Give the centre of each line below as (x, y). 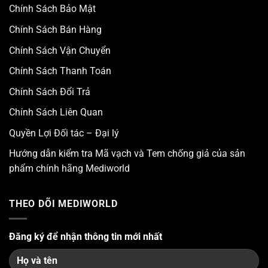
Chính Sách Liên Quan (56, 112)
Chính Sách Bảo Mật (52, 9)
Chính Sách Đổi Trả (50, 92)
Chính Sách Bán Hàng (55, 29)
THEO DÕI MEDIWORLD (63, 204)
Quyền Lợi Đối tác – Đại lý (64, 133)
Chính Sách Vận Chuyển (60, 50)
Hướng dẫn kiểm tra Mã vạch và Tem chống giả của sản (127, 154)
